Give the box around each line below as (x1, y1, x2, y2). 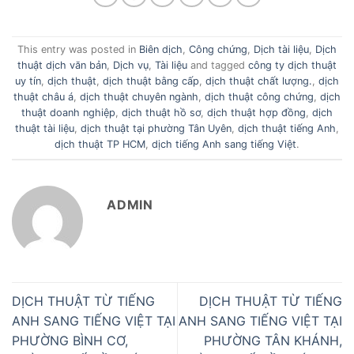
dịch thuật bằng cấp (103, 75, 199, 88)
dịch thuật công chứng (205, 91, 314, 104)
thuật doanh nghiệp (21, 107, 115, 119)
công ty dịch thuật (248, 59, 337, 72)
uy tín (15, 75, 41, 88)
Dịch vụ (113, 59, 149, 72)
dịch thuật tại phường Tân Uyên (81, 122, 232, 135)
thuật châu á (13, 91, 73, 104)
